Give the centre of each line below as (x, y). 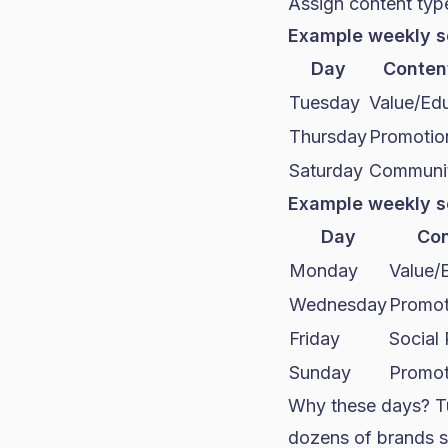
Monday (323, 270)
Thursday (328, 136)
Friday (314, 338)
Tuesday (324, 102)
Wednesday (338, 304)
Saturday (326, 170)
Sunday (320, 372)
